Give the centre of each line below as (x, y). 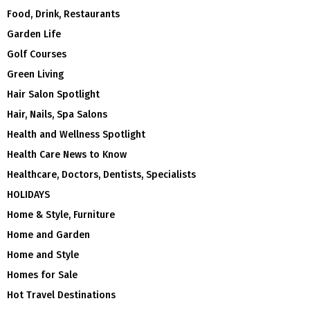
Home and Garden (48, 235)
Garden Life (34, 34)
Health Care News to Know (67, 154)
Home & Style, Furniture (61, 215)
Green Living (35, 74)
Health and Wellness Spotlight (76, 134)
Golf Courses (37, 54)
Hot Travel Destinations (61, 295)
